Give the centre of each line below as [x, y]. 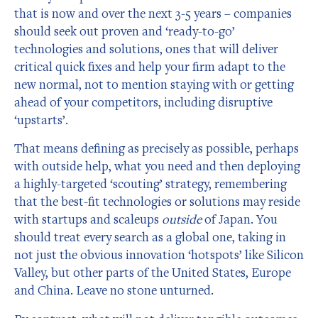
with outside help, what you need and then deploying [157, 166]
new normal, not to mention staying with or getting [154, 84]
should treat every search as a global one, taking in [150, 237]
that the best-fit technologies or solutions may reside [157, 202]
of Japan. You [240, 219]
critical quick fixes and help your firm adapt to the [150, 66]
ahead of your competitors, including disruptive [143, 102]
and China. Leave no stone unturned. [114, 290]
